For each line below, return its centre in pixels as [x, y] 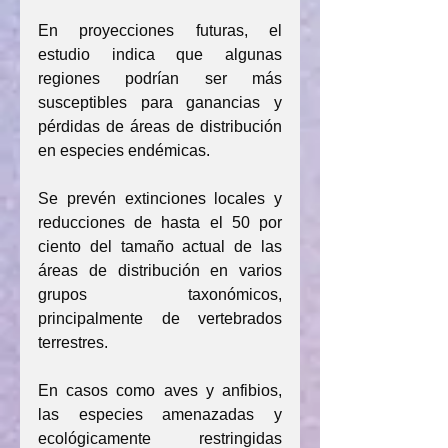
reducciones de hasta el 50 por [160, 222]
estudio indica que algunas [160, 54]
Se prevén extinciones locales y [160, 198]
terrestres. [73, 342]
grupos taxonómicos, [160, 294]
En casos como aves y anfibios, [160, 390]
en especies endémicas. [124, 150]
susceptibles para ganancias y [160, 102]
